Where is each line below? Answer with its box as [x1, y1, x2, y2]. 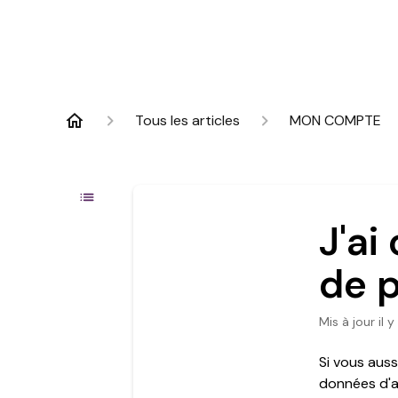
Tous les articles [135, 111, 240, 130]
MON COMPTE [290, 111, 381, 130]
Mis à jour [330, 314, 376, 330]
